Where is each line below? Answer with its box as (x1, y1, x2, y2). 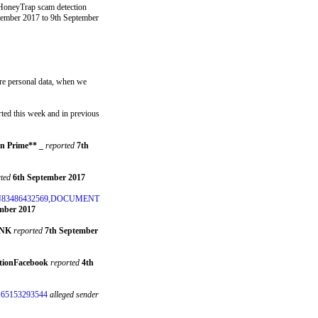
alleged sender (49, 290, 99, 300)
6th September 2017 (12, 172, 85, 182)
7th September (45, 226, 98, 236)
